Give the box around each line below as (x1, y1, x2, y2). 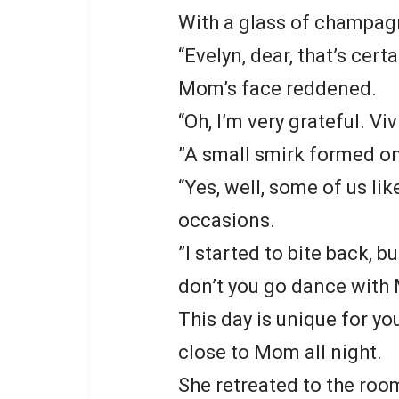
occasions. (178, 208, 275, 232)
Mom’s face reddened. (178, 77, 377, 100)
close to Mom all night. (178, 340, 382, 363)
